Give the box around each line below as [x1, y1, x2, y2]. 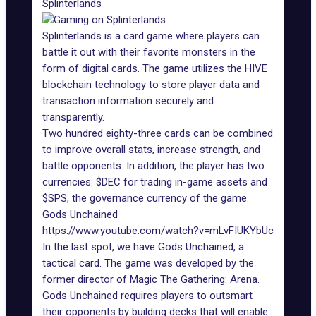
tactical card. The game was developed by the [42, 257, 254, 269]
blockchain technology [42, 78, 146, 91]
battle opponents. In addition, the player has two [42, 159, 265, 172]
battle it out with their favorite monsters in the [42, 46, 255, 59]
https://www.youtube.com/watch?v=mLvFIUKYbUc [42, 224, 274, 237]
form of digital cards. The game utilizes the [42, 62, 242, 75]
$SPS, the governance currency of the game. [42, 192, 249, 205]
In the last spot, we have [42, 241, 155, 253]
